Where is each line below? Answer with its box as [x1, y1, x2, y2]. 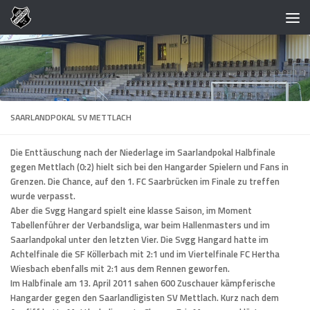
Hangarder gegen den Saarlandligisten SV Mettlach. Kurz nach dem [10, 290, 279, 304]
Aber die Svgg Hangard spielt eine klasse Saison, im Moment [10, 203, 252, 217]
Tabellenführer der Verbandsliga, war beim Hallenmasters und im [10, 217, 270, 232]
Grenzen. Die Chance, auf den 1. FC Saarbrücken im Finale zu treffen [10, 174, 280, 188]
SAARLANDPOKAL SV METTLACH [10, 110, 131, 124]
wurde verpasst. [10, 188, 75, 203]
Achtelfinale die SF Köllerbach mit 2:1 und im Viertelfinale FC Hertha [10, 246, 280, 261]
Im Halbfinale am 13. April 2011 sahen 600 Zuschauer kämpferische [10, 275, 275, 290]
